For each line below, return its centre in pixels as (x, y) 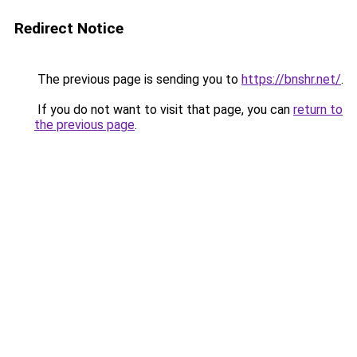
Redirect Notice (69, 28)
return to (318, 110)
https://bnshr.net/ (291, 79)
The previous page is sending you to (138, 79)
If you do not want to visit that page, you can (164, 110)
